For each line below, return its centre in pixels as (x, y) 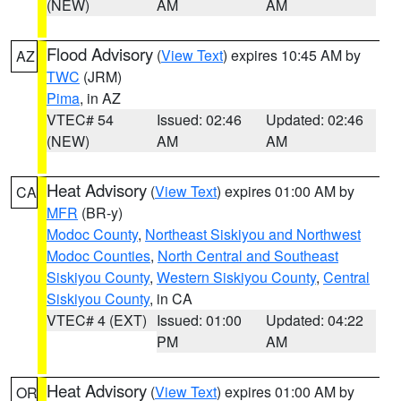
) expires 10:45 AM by (292, 55)
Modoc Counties (98, 256)
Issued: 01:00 (199, 320)
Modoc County (92, 234)
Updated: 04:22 (315, 320)
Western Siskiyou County (236, 277)
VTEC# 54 (80, 119)
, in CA (171, 299)
